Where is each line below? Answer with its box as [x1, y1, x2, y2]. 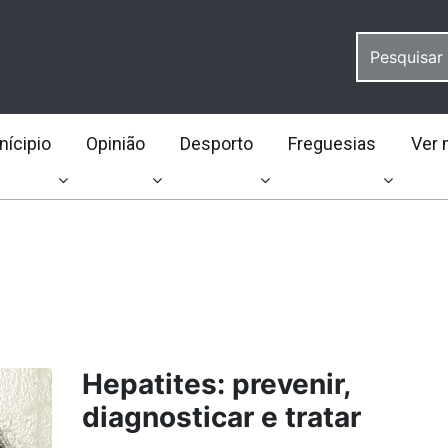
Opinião [85, 133, 145, 154]
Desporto [179, 133, 253, 154]
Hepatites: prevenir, [81, 367, 350, 401]
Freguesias [287, 133, 376, 154]
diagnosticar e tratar [81, 400, 361, 434]
